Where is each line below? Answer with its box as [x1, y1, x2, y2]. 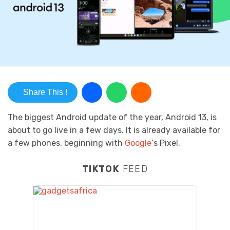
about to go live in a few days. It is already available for [8, 125, 220, 136]
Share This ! [23, 88, 67, 97]
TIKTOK [82, 163, 120, 175]
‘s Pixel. [151, 138, 180, 148]
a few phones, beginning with [8, 138, 125, 148]
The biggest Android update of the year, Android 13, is [8, 112, 217, 123]
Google [125, 138, 151, 148]
